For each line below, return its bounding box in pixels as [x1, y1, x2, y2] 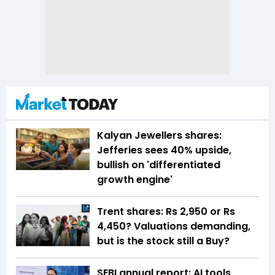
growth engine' [97, 172, 172, 187]
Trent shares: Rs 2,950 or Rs [97, 204, 235, 219]
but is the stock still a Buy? [97, 234, 230, 249]
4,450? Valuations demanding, [97, 219, 250, 234]
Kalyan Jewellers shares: [97, 128, 222, 143]
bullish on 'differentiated [97, 158, 220, 172]
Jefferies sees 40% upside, [97, 143, 231, 158]
